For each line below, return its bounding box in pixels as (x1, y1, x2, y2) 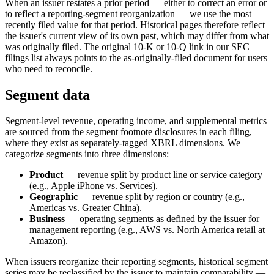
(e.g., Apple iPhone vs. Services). (29, 180, 158, 191)
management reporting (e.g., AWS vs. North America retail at (29, 224, 265, 235)
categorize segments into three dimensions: (5, 148, 169, 159)
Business (29, 213, 65, 224)
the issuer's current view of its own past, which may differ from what (5, 30, 269, 41)
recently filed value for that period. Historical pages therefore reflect (5, 19, 265, 30)
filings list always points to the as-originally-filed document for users (5, 52, 267, 63)
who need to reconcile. (5, 63, 92, 74)
